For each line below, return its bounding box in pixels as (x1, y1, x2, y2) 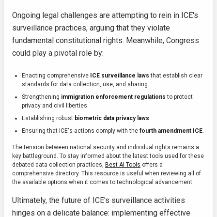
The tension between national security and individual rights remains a (12, 144, 199, 151)
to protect (166, 93, 193, 101)
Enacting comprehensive (22, 72, 90, 79)
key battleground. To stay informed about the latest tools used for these (12, 153, 204, 160)
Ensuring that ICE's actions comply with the (22, 127, 139, 135)
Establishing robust (22, 115, 75, 122)
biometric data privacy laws (75, 115, 149, 122)
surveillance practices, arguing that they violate (12, 23, 170, 33)
